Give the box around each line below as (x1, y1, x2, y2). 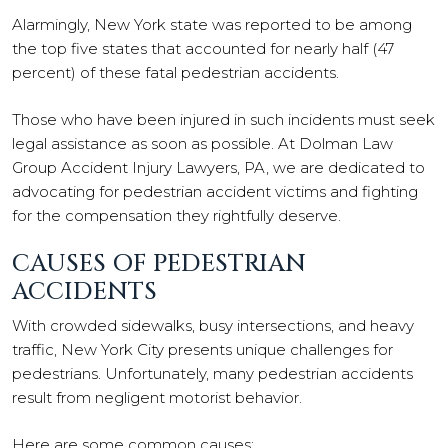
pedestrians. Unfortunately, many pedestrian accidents (12, 364, 413, 383)
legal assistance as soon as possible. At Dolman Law (12, 133, 393, 153)
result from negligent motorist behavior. (12, 388, 302, 407)
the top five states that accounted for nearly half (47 (12, 39, 394, 58)
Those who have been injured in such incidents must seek (12, 109, 435, 129)
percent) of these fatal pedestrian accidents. (12, 63, 339, 82)
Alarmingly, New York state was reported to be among (12, 15, 412, 34)
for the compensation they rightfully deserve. (12, 205, 341, 225)
